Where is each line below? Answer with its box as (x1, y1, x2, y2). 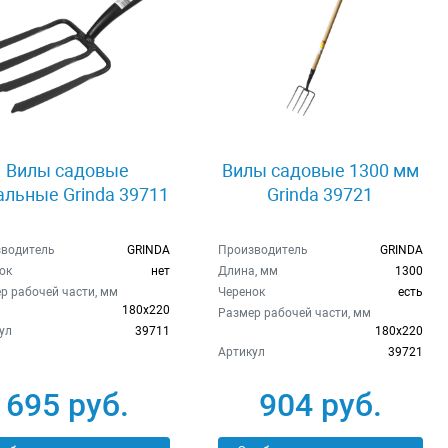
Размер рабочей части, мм (217, 306, 371, 321)
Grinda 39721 (267, 184, 374, 206)
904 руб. (258, 386, 382, 425)
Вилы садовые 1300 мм (221, 160, 419, 182)
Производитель (217, 243, 308, 258)
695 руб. (5, 386, 129, 425)
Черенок (217, 285, 265, 300)
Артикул (217, 345, 265, 360)
